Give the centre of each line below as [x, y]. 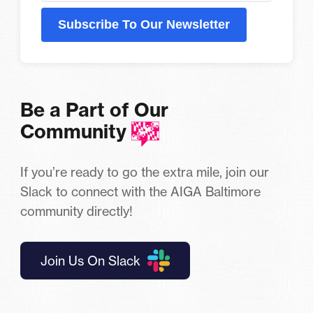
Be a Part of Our [94, 110]
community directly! [77, 211]
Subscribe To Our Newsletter [144, 24]
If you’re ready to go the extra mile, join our [145, 172]
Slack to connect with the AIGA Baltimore [140, 191]
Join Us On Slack [90, 260]
